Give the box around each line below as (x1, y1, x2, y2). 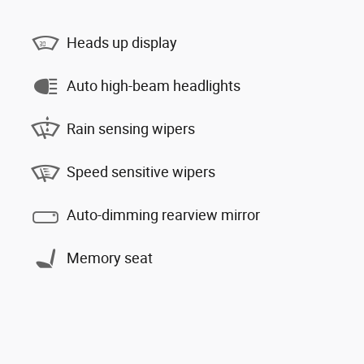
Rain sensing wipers (67, 120, 195, 137)
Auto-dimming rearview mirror (67, 206, 260, 223)
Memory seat (67, 249, 153, 266)
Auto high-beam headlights (67, 77, 240, 94)
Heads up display (67, 34, 177, 51)
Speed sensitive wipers (67, 163, 215, 180)
